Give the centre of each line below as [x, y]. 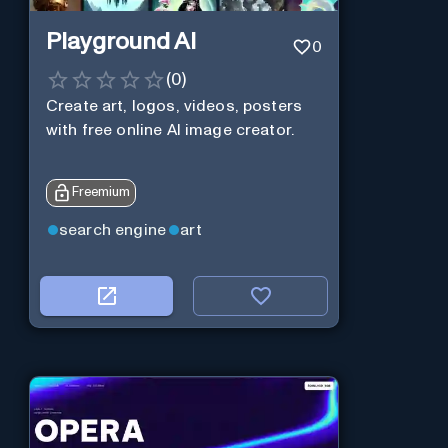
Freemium [100, 193]
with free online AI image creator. [170, 130]
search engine [112, 229]
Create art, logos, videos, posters [174, 106]
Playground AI [120, 41]
